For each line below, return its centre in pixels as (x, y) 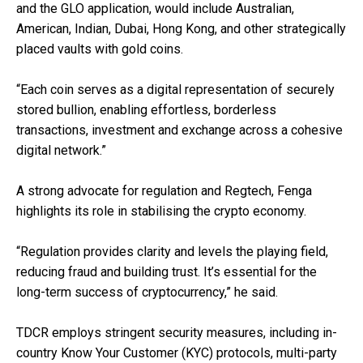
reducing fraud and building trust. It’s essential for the (167, 271)
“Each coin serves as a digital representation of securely (175, 89)
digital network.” (61, 150)
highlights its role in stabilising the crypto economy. (163, 211)
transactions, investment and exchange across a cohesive (179, 130)
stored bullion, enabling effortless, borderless (146, 109)
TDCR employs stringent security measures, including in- (177, 332)
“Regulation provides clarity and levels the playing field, (172, 251)
